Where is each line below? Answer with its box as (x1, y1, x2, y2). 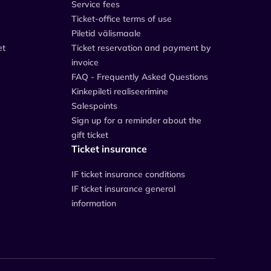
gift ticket (71, 129, 108, 140)
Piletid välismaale (71, 27, 141, 39)
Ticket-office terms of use (71, 13, 172, 24)
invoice (71, 56, 99, 68)
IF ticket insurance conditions (71, 168, 185, 180)
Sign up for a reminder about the (71, 114, 201, 126)
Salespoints (71, 100, 117, 111)
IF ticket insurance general (71, 183, 175, 194)
